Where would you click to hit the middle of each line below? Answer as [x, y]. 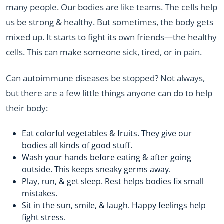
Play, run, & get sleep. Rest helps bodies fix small [113, 181]
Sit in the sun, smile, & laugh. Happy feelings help [114, 205]
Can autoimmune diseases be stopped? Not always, [105, 78]
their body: [27, 108]
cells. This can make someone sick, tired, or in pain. [104, 52]
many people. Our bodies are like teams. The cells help [112, 7]
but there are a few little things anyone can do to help [109, 93]
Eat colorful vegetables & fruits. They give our [107, 133]
